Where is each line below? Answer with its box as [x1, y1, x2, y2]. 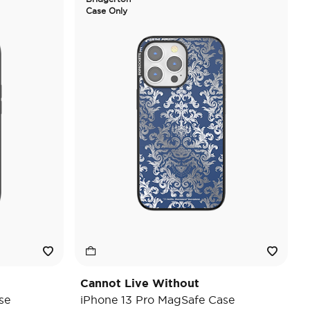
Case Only [86, 6, 127, 15]
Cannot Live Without [80, 277, 199, 289]
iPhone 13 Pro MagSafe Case [80, 293, 235, 306]
